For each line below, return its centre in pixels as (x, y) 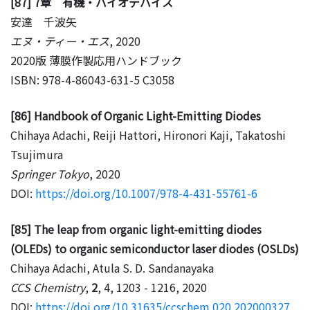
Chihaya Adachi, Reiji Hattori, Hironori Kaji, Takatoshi (148, 135)
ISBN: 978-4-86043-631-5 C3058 (92, 79)
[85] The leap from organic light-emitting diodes (136, 229)
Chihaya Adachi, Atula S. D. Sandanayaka (112, 267)
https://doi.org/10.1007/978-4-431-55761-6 (146, 193)
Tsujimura (37, 154)
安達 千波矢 (44, 21)
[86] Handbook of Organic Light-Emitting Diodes (136, 115)
